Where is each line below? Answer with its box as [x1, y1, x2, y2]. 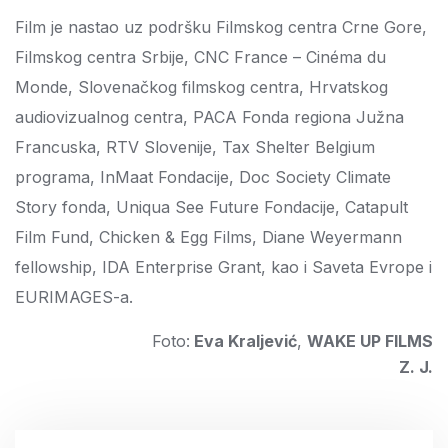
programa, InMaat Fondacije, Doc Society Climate [15, 167, 391, 187]
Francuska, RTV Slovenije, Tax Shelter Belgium [15, 137, 375, 157]
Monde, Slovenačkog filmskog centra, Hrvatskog [15, 77, 388, 97]
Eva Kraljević [190, 331, 297, 351]
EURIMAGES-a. [15, 287, 138, 307]
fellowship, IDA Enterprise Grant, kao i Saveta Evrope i [15, 257, 432, 277]
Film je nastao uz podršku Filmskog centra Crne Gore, [15, 17, 427, 37]
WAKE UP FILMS [307, 331, 433, 351]
